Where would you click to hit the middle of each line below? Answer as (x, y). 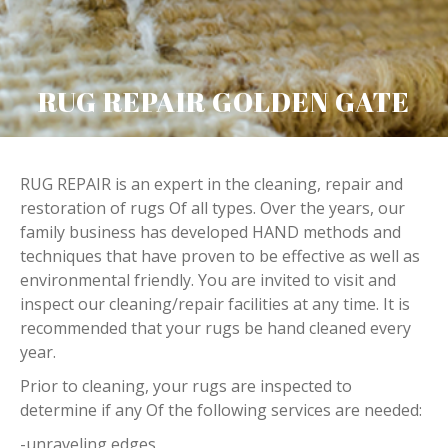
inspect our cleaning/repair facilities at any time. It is (215, 304)
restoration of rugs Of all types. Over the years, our (212, 208)
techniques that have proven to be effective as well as (220, 256)
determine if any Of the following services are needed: (221, 410)
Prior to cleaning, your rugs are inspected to (186, 386)
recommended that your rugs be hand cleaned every (215, 328)
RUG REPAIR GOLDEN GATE (224, 101)
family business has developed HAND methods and (210, 232)
